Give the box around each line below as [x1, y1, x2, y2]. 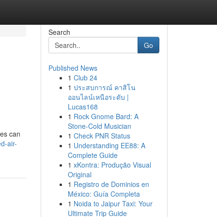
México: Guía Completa [67, 189, 140, 199]
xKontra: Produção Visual [73, 160, 151, 170]
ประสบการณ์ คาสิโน [73, 82, 136, 92]
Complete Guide [67, 150, 118, 160]
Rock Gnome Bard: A [73, 111, 139, 121]
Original [67, 170, 92, 179]
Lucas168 [67, 102, 98, 111]
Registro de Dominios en [73, 179, 149, 189]
